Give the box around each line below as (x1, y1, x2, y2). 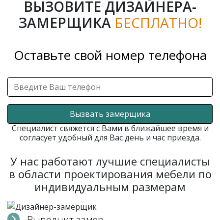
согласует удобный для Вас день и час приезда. (19, 132, 201, 143)
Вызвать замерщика (70, 108, 150, 119)
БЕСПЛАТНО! (114, 13, 202, 32)
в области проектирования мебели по (8, 166, 212, 181)
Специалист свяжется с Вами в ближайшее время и (11, 122, 209, 134)
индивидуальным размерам (34, 179, 186, 194)
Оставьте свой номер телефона (13, 46, 207, 64)
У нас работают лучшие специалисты (10, 153, 210, 168)
